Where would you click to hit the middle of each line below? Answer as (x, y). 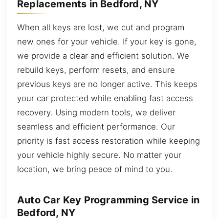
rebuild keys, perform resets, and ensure (96, 70)
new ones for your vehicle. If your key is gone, (107, 41)
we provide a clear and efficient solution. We (103, 55)
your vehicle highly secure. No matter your (99, 155)
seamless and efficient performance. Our (96, 126)
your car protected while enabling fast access (105, 98)
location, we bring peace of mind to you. (95, 169)
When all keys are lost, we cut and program (101, 27)
